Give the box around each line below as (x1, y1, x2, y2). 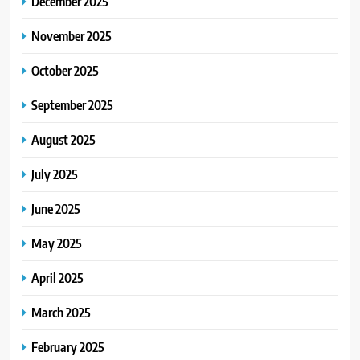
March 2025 (31, 304, 91, 321)
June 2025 (31, 200, 80, 218)
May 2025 (31, 235, 82, 252)
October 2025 (31, 62, 99, 80)
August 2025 (31, 131, 96, 149)
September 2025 (31, 96, 113, 114)
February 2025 (31, 338, 104, 356)
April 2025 (31, 269, 84, 287)
